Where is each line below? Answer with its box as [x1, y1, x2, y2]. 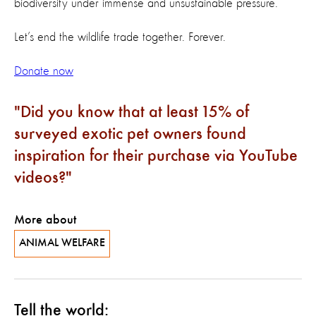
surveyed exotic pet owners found [14, 126, 246, 143]
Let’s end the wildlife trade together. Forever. [14, 31, 226, 44]
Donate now [14, 65, 73, 78]
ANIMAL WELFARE [19, 238, 105, 249]
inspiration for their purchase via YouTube [14, 148, 298, 165]
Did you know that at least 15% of [20, 104, 249, 121]
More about [14, 214, 76, 226]
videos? [14, 170, 66, 187]
